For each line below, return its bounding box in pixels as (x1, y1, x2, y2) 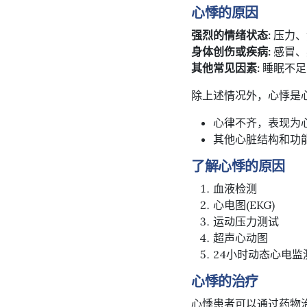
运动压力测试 (213, 214, 279, 228)
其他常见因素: (191, 60, 260, 75)
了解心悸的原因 (191, 157, 285, 175)
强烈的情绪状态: (191, 27, 271, 42)
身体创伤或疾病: (191, 44, 271, 58)
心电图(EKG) (213, 197, 275, 212)
